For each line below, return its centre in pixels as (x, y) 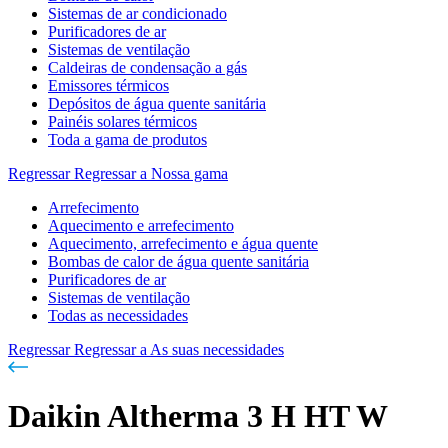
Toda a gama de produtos (127, 139)
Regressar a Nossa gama (151, 173)
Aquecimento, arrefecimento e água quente (183, 243)
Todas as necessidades (118, 315)
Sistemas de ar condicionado (137, 13)
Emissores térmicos (108, 85)
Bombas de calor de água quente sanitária (178, 261)
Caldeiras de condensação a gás (147, 67)
